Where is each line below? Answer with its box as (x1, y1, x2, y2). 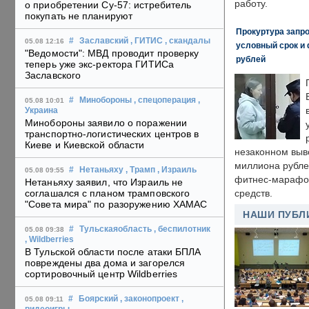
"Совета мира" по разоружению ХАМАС (25, 199, 208, 210)
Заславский (79, 37, 128, 46)
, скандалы (165, 37, 210, 46)
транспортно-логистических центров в (25, 128, 199, 140)
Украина (25, 106, 58, 115)
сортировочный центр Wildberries (25, 268, 178, 280)
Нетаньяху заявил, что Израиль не (25, 177, 183, 188)
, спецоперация (134, 96, 196, 105)
